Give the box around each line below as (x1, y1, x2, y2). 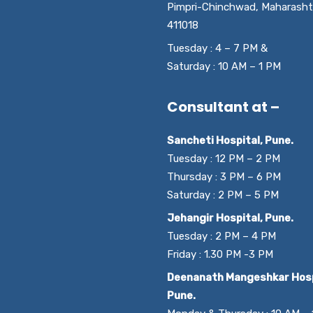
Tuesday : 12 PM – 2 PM (167, 152, 280, 165)
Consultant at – (167, 97, 279, 117)
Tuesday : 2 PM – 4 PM (167, 230, 276, 242)
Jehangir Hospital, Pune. (167, 212, 293, 224)
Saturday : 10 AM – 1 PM (167, 60, 281, 73)
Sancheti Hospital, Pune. (167, 134, 293, 147)
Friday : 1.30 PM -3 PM (167, 248, 273, 261)
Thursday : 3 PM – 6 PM (167, 170, 281, 183)
